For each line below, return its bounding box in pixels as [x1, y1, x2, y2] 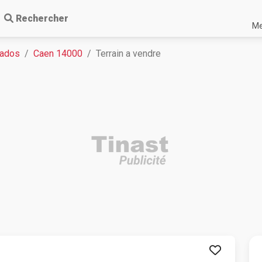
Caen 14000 [33, 48, 82, 59]
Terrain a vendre [96, 48, 161, 59]
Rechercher [16, 13, 68, 24]
